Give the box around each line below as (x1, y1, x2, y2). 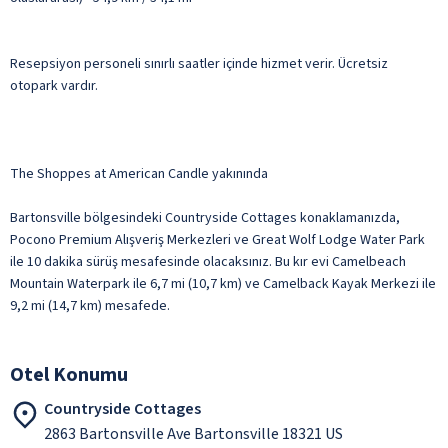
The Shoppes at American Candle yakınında (10, 163, 268, 184)
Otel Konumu (10, 360, 128, 389)
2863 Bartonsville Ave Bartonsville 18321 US (44, 422, 343, 445)
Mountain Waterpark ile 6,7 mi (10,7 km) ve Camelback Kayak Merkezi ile (10, 273, 436, 294)
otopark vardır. (10, 75, 98, 96)
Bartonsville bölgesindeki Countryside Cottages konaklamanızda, (10, 207, 400, 228)
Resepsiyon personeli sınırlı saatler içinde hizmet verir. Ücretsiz (10, 53, 388, 74)
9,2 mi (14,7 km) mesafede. (10, 295, 170, 316)
